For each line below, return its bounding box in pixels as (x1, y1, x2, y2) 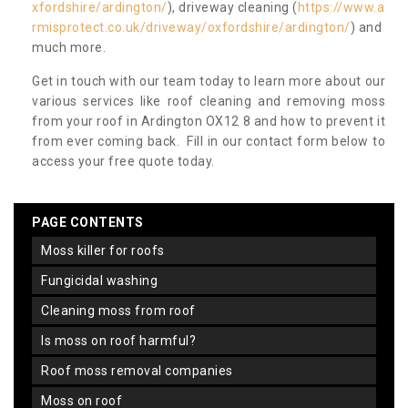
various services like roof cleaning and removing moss (32, 94, 385, 109)
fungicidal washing (47, 273, 158, 289)
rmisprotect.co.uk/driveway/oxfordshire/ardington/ (32, 20, 351, 36)
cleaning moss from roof (49, 303, 196, 319)
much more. (32, 40, 109, 56)
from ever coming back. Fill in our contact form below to (32, 134, 385, 149)
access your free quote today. (32, 154, 215, 169)
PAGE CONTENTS (32, 215, 144, 230)
